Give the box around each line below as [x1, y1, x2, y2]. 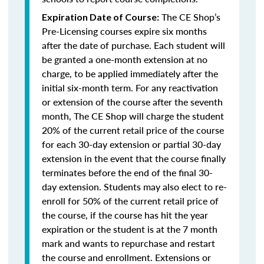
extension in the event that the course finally [42, 151, 226, 165]
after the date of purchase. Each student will [42, 38, 225, 52]
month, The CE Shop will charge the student [42, 109, 224, 123]
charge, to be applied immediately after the [42, 67, 218, 80]
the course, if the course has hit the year [42, 208, 208, 222]
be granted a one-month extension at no [42, 52, 207, 66]
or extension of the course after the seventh [42, 95, 223, 108]
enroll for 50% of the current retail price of [42, 194, 219, 207]
